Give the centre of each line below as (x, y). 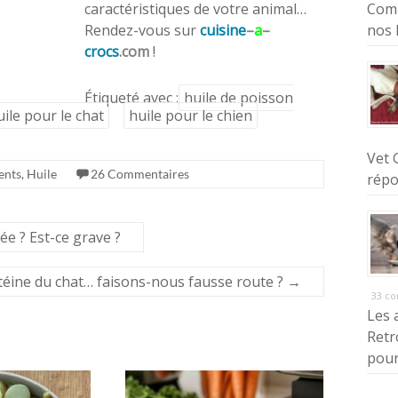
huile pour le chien (191, 116)
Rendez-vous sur (142, 31)
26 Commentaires (140, 174)
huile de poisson (239, 98)
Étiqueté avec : (131, 98)
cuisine (223, 31)
